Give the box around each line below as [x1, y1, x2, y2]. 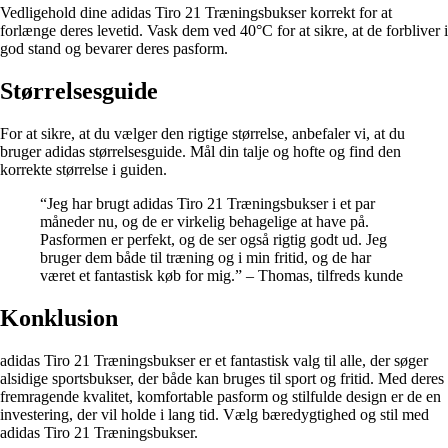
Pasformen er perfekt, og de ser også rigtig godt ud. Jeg [40, 231, 387, 249]
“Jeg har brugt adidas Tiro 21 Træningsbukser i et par [40, 195, 375, 213]
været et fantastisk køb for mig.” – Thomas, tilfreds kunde [40, 267, 403, 285]
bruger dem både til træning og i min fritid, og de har [40, 249, 371, 267]
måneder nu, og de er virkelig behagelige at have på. [40, 213, 369, 231]
